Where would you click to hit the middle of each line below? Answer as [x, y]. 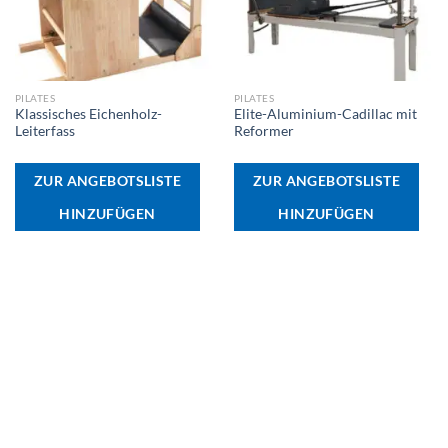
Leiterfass [44, 131]
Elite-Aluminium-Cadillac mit [325, 114]
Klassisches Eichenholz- [88, 114]
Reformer [263, 131]
